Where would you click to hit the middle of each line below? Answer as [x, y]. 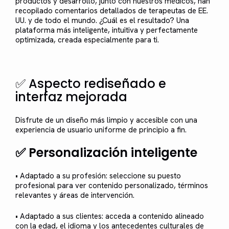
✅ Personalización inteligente [106, 153]
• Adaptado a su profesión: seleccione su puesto [98, 176]
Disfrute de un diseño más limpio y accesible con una [106, 120]
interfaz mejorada [71, 97]
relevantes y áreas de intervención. [75, 195]
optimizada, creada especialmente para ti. [87, 40]
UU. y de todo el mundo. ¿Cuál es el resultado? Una [102, 20]
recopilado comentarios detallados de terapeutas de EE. [111, 10]
